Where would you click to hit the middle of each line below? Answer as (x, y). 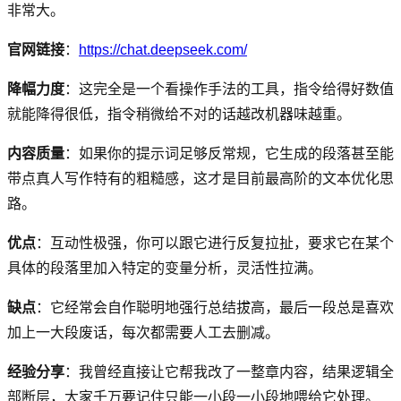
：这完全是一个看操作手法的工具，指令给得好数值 (229, 90)
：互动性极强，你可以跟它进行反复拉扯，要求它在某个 (215, 243)
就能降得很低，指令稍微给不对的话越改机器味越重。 (179, 115)
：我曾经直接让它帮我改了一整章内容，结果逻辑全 (229, 372)
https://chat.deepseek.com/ (163, 50)
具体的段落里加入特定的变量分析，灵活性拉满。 (165, 269)
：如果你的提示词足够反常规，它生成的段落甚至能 (229, 154)
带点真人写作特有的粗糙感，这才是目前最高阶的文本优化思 (200, 179)
